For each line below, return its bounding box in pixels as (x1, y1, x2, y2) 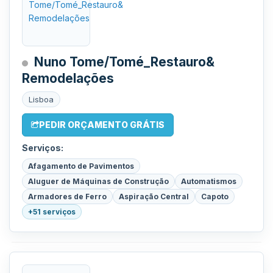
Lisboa (29, 94, 54, 104)
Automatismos (181, 177, 236, 186)
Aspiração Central (119, 192, 189, 201)
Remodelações (22, 71, 114, 86)
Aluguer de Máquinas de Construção (28, 177, 169, 186)
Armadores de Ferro (28, 192, 107, 201)
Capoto (201, 192, 229, 201)
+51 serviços (28, 207, 76, 216)
